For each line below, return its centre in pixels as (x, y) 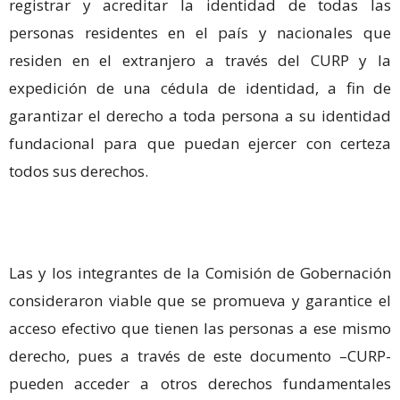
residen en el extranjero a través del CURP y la (200, 61)
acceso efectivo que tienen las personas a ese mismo (200, 329)
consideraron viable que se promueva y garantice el (200, 301)
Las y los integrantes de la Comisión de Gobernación (200, 273)
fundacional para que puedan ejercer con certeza (200, 144)
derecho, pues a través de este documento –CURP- (200, 356)
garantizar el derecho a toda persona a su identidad (200, 116)
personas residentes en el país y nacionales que (200, 33)
